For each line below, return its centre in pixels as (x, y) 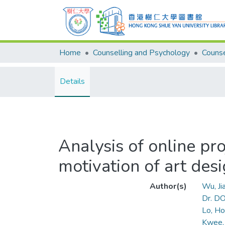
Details (72, 81)
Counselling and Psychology (141, 53)
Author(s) (168, 186)
